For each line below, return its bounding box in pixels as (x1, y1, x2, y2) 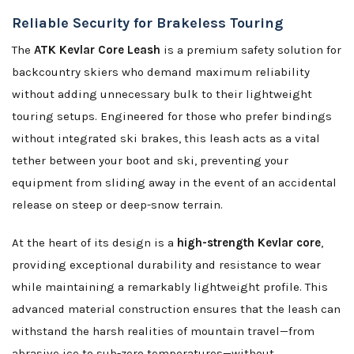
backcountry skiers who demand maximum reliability (12, 65, 310, 80)
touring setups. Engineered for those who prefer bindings (12, 109, 332, 124)
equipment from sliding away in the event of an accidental (12, 175, 337, 190)
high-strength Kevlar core (177, 235, 321, 250)
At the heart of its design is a (12, 235, 177, 250)
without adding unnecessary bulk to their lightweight (12, 87, 312, 102)
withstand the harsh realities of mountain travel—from (12, 324, 314, 339)
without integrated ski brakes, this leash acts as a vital (12, 131, 320, 146)
